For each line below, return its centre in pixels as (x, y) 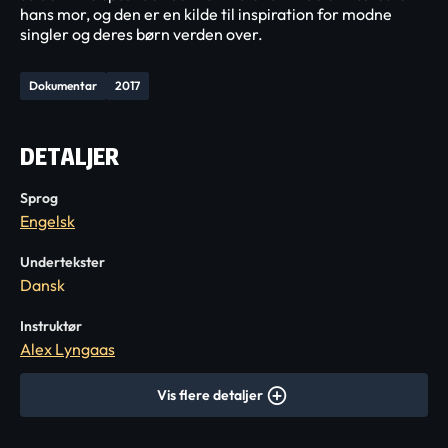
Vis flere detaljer (210, 395)
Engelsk (47, 221)
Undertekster (62, 262)
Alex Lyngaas (67, 349)
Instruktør (51, 326)
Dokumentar (63, 85)
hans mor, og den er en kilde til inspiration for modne (206, 14)
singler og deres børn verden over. (141, 34)
